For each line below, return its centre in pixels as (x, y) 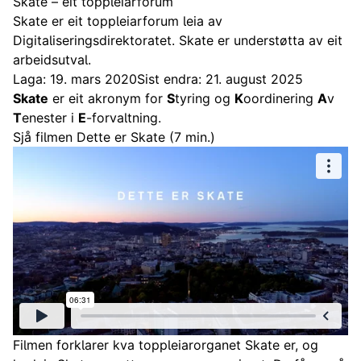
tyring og (205, 98)
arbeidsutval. (52, 60)
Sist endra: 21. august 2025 (220, 79)
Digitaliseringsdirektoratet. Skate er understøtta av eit (178, 40)
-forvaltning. (124, 118)
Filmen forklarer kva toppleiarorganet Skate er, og (166, 345)
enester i (50, 118)
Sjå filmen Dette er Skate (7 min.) (114, 137)
